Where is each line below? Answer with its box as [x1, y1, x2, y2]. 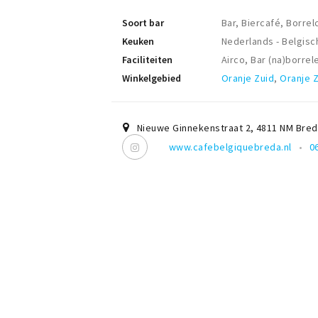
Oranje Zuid [221, 72, 275, 85]
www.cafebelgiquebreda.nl [169, 141, 292, 154]
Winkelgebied [122, 72, 181, 85]
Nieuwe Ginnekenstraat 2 [136, 121, 251, 135]
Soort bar [122, 16, 164, 30]
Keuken [122, 35, 154, 48]
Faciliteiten [122, 53, 172, 67]
